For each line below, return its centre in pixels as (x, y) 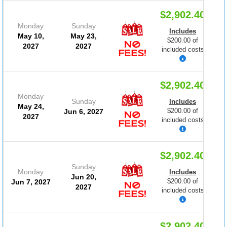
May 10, (31, 36)
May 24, (31, 106)
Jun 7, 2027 (31, 182)
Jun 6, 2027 (84, 111)
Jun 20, (84, 177)
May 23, (84, 36)
